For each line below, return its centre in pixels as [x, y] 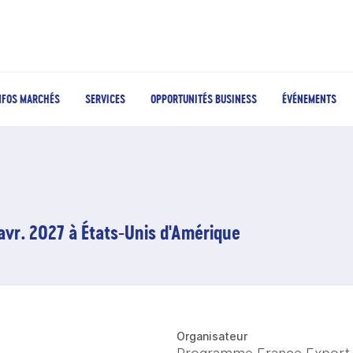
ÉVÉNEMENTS [309, 99]
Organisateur [212, 336]
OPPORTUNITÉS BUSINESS [204, 99]
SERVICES [105, 99]
